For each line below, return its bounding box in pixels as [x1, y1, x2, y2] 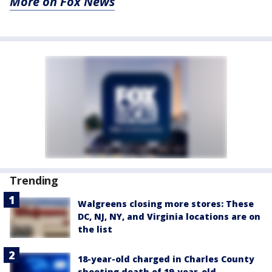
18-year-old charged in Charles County [78, 253, 254, 265]
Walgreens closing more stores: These [78, 198, 254, 210]
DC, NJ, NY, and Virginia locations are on [78, 211, 260, 223]
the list [78, 223, 112, 236]
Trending [10, 173, 59, 188]
